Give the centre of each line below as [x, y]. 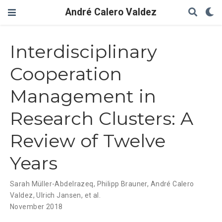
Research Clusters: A [102, 119]
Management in [83, 96]
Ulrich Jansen [59, 195]
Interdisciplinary [83, 52]
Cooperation [66, 74]
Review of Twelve [88, 141]
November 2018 [36, 207]
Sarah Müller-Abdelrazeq [52, 184]
